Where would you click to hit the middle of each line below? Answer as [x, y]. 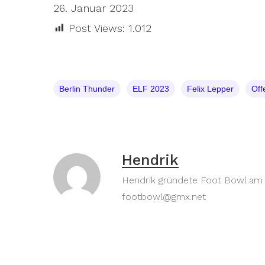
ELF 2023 [151, 88]
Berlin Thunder [87, 88]
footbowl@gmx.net [164, 196]
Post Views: [97, 28]
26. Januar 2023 [93, 8]
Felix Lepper [210, 88]
